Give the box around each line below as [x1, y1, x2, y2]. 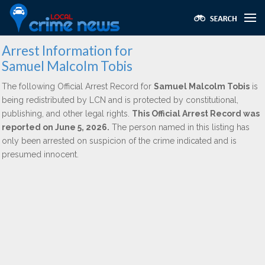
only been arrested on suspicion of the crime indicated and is [2, 136, 237, 146]
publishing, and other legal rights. [2, 109, 132, 118]
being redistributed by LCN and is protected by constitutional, [2, 95, 238, 105]
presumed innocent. [2, 150, 79, 159]
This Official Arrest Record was [132, 109, 260, 118]
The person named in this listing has [109, 122, 250, 132]
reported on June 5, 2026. [2, 122, 109, 132]
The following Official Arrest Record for [2, 82, 154, 91]
